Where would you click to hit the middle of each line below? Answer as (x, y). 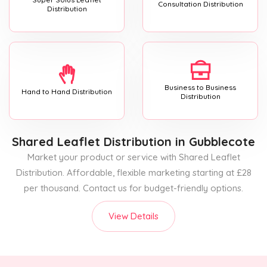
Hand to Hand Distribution (67, 92)
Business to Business (200, 87)
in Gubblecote (213, 141)
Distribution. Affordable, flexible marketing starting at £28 (133, 172)
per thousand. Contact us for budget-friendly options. (133, 188)
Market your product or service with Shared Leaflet (133, 157)
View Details (133, 216)
